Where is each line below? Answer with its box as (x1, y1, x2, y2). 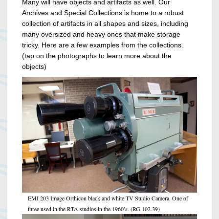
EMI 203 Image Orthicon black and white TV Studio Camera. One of (28, 194, 188, 202)
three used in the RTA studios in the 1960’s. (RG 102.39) (28, 205, 160, 213)
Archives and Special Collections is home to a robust (22, 8, 184, 17)
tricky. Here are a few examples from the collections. (22, 41, 183, 49)
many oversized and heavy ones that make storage (22, 30, 180, 38)
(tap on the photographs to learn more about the (22, 51, 172, 60)
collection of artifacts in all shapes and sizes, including (22, 19, 188, 27)
